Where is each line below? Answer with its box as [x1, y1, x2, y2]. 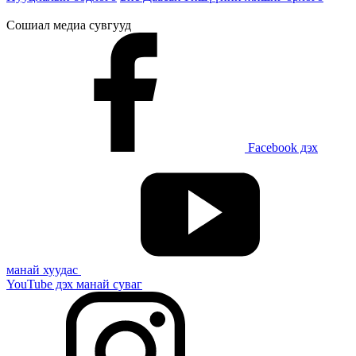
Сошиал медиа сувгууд [6, 17, 131, 32]
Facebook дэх [245, 140, 318, 154]
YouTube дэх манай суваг [6, 277, 142, 291]
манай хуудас [6, 262, 81, 277]
